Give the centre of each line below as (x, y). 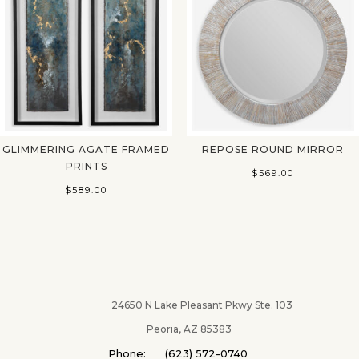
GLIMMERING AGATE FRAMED (87, 149)
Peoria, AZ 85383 (179, 329)
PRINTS (86, 166)
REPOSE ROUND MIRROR (272, 149)
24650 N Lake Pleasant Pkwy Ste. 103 (179, 305)
